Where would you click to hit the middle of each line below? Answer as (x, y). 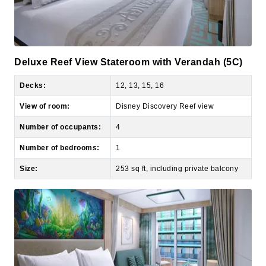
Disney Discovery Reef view (165, 79)
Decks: (33, 58)
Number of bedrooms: (60, 121)
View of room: (45, 79)
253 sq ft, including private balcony (177, 142)
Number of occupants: (60, 100)
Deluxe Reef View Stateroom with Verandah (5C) (129, 35)
